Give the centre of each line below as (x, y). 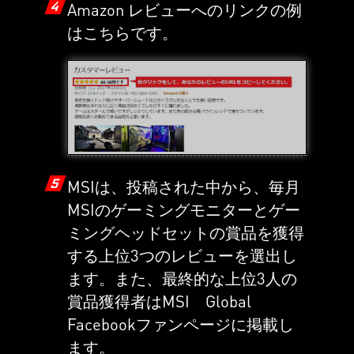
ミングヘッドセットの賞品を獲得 (185, 233)
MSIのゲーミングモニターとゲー (183, 210)
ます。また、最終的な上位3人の (182, 279)
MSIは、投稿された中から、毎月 (183, 187)
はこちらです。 (122, 32)
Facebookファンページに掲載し (180, 324)
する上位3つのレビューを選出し (182, 256)
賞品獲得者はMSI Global (159, 301)
